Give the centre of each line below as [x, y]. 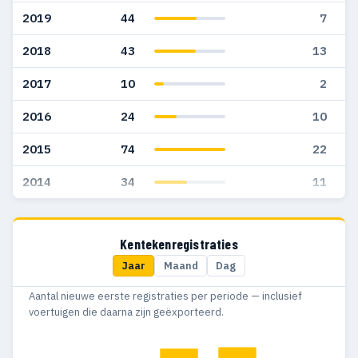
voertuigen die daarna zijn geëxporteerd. [126, 312]
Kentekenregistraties [179, 244]
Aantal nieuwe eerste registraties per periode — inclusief [165, 296]
